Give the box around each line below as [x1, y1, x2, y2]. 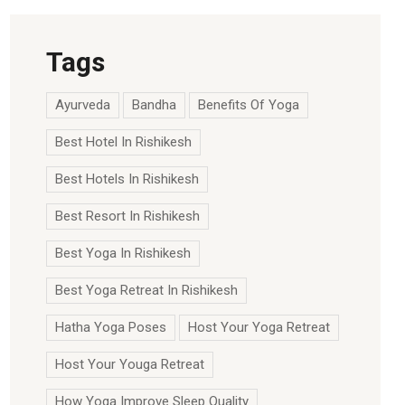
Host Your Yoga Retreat [188, 319, 330, 335]
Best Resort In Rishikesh [55, 208, 200, 224]
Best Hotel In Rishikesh [55, 134, 192, 150]
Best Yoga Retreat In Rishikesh [55, 282, 238, 298]
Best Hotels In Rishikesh [55, 171, 199, 187]
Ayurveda [55, 97, 110, 113]
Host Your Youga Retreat [55, 356, 204, 372]
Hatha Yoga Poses [55, 319, 166, 335]
